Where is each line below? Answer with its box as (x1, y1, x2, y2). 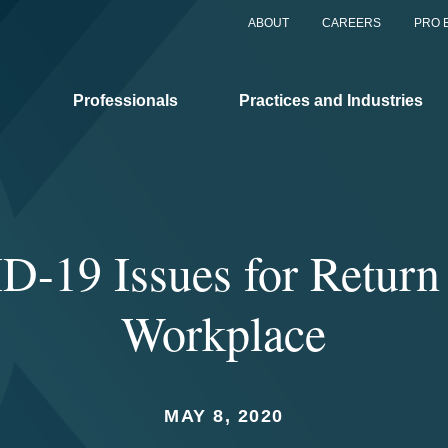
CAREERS (322, 16, 381, 30)
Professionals (73, 91, 178, 109)
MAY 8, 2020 (164, 406, 284, 426)
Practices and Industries (239, 91, 423, 109)
